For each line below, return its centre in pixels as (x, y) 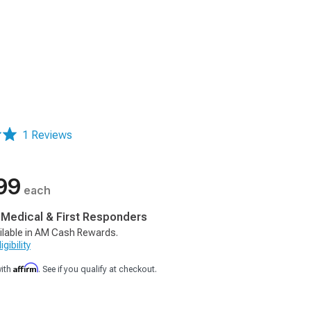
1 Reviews (47, 135)
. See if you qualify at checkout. (98, 269)
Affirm (26, 268)
